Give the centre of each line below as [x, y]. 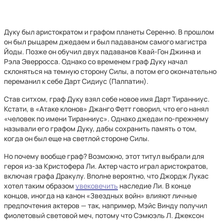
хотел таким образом [40, 186]
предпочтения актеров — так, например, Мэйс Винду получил [106, 205]
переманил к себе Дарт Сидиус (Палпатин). [77, 81]
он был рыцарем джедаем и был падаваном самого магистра [105, 42]
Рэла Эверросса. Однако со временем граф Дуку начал [96, 61]
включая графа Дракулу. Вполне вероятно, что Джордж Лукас [106, 176]
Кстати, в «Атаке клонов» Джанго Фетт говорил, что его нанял [106, 109]
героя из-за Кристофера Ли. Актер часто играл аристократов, [106, 166]
